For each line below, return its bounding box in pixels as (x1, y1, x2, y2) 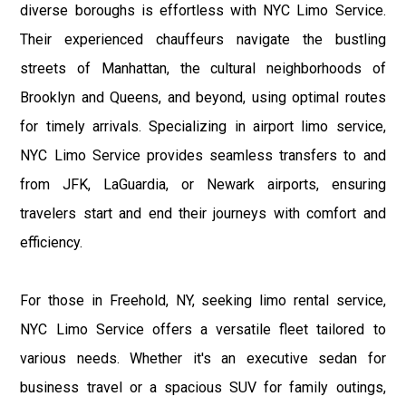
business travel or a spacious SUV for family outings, (20, 379, 386, 397)
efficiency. (20, 234, 83, 252)
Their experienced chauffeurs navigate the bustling (20, 31, 386, 49)
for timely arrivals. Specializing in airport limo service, (20, 118, 386, 136)
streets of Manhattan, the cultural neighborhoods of (20, 60, 386, 78)
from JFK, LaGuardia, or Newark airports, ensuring (20, 176, 386, 194)
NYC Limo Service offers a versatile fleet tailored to (20, 321, 386, 339)
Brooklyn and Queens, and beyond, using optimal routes (20, 89, 386, 107)
